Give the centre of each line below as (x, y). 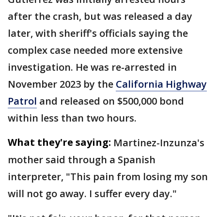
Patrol (22, 101)
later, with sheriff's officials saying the (98, 33)
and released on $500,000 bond (110, 101)
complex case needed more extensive (95, 50)
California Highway (161, 84)
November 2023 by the (62, 84)
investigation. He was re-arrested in (92, 67)
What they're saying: (59, 142)
